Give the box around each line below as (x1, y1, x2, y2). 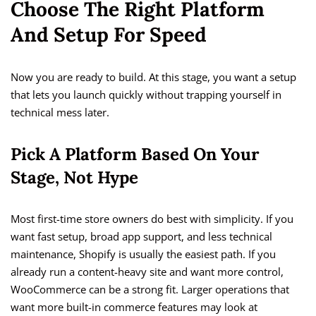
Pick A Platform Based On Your (11, 143, 260, 166)
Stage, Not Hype (11, 166, 138, 189)
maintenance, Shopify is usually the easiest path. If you (11, 247, 276, 262)
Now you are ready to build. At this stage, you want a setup (11, 70, 296, 85)
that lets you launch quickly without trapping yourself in (11, 87, 281, 102)
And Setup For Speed (11, 22, 207, 48)
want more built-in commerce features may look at (11, 300, 257, 315)
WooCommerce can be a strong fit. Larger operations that (11, 282, 289, 297)
